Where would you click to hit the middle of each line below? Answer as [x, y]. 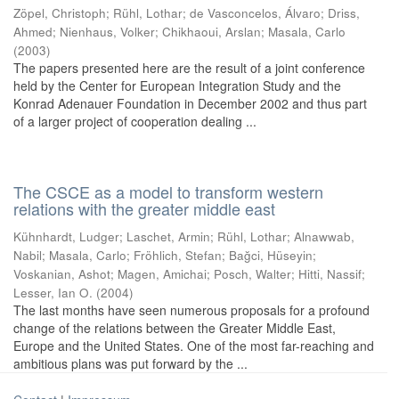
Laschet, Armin [168, 236]
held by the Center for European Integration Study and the [177, 85]
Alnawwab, [324, 236]
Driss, [344, 13]
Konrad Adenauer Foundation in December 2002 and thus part [190, 103]
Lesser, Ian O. [53, 293]
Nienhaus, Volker [107, 32]
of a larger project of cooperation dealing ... [135, 121]
